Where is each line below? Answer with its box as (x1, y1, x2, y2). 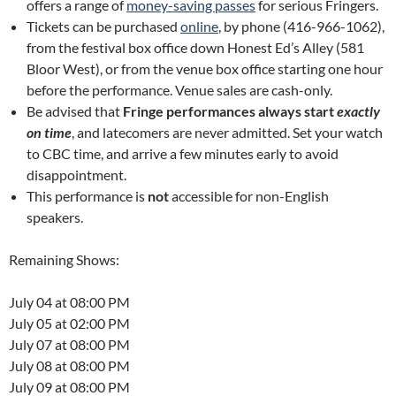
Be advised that (27, 103, 123, 119)
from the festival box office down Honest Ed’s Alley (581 (27, 39, 364, 56)
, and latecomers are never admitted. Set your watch (72, 124, 383, 141)
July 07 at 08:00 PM (9, 336, 130, 353)
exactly (337, 103, 380, 119)
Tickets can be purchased (27, 18, 180, 34)
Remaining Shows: (9, 251, 119, 268)
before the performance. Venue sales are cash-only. (27, 81, 332, 98)
